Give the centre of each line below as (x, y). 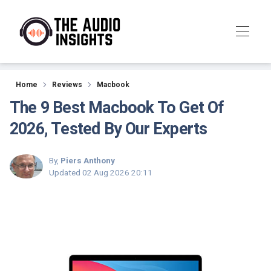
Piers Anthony (88, 160)
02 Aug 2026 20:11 (117, 172)
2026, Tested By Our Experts (109, 129)
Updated (66, 172)
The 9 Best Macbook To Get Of (117, 108)
